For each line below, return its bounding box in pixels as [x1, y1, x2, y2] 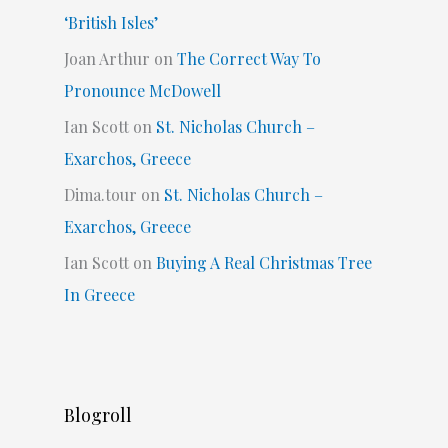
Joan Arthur [63, 48, 150, 70]
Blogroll [63, 403, 132, 428]
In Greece [63, 284, 135, 306]
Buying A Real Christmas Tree [155, 252, 372, 274]
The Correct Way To [176, 48, 321, 70]
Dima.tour [63, 184, 137, 206]
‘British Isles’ [63, 12, 158, 34]
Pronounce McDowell [63, 80, 221, 102]
